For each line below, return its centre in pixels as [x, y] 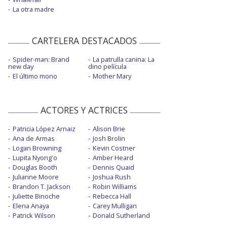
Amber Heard [113, 158]
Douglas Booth [35, 167]
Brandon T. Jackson [42, 187]
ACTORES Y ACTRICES [84, 110]
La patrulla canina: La [123, 60]
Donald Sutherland [121, 216]
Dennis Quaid [113, 167]
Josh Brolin [109, 139]
